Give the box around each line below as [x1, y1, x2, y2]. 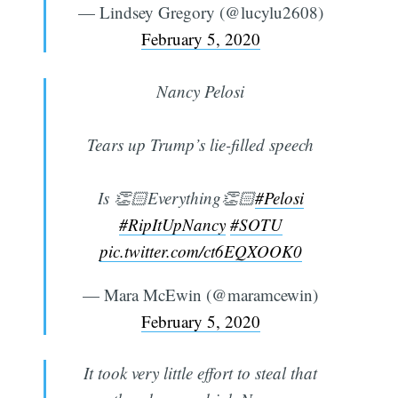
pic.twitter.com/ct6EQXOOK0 [99, 239, 302, 262]
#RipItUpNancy [118, 212, 226, 235]
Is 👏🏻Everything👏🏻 [97, 186, 255, 209]
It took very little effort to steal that [84, 362, 317, 385]
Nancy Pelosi [156, 79, 244, 102]
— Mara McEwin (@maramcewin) [83, 283, 318, 306]
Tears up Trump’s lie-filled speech [87, 132, 314, 155]
